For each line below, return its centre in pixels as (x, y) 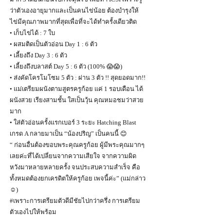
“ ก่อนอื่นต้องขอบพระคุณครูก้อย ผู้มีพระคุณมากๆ (77, 145)
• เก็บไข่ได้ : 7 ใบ (32, 33)
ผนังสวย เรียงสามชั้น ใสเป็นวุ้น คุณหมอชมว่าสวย (77, 100)
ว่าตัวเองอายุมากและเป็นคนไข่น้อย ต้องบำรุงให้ (74, 10)
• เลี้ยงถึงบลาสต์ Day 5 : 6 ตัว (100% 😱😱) (66, 66)
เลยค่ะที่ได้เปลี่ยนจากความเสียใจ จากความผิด (73, 156)
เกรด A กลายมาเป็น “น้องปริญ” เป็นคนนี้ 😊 (68, 134)
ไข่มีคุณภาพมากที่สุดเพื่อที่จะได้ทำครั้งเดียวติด (73, 22)
